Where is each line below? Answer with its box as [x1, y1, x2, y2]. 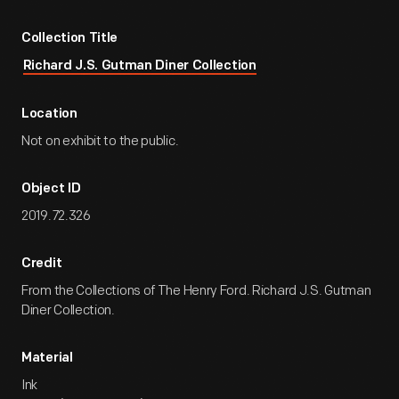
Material [21, 352, 73, 365]
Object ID [21, 183, 81, 196]
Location [21, 108, 77, 121]
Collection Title [21, 32, 118, 45]
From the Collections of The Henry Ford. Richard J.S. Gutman [21, 282, 371, 299]
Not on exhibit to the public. [21, 133, 179, 150]
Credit [21, 257, 62, 271]
